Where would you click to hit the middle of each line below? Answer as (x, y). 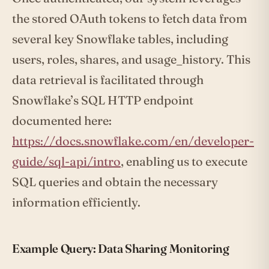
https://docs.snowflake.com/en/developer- (133, 141)
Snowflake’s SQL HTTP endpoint (103, 100)
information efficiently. (76, 202)
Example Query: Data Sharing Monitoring (121, 249)
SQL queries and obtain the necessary (115, 182)
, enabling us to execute (184, 162)
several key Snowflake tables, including (120, 39)
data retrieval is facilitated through (108, 80)
